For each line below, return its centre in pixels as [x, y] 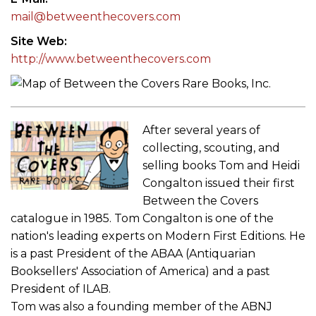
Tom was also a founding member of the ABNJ [141, 306]
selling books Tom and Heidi [221, 165]
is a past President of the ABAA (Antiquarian [133, 253]
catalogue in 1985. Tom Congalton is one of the [142, 218]
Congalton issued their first [219, 183]
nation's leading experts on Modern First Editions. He [158, 236]
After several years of [202, 130]
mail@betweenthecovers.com [96, 16]
